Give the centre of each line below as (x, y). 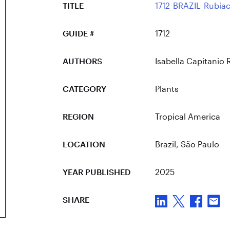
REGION (78, 116)
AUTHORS (82, 61)
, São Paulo (197, 144)
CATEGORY (84, 89)
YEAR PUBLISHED (96, 172)
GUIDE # (78, 33)
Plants (167, 89)
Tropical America (187, 116)
